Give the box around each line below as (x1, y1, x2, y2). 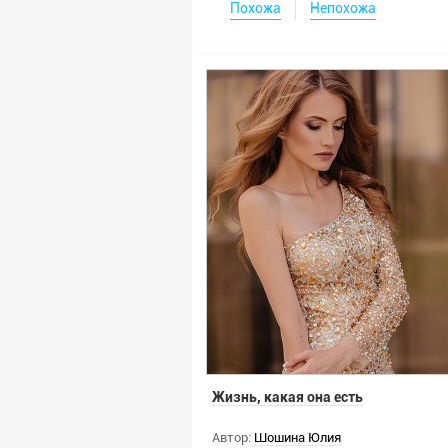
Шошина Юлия (254, 430, 341, 445)
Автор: (212, 430, 251, 445)
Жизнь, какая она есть (212, 389, 363, 405)
